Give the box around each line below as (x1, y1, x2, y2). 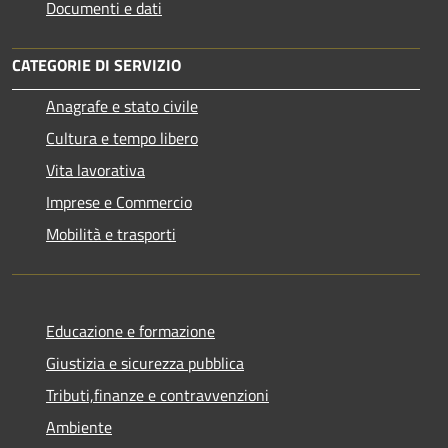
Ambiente (46, 414, 112, 439)
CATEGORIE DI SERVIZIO (12, 52, 181, 77)
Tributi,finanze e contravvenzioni (46, 382, 269, 407)
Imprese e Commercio (46, 189, 192, 214)
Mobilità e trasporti (46, 221, 176, 246)
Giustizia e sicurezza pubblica (46, 350, 244, 375)
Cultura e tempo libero (46, 125, 198, 150)
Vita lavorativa (46, 157, 145, 182)
